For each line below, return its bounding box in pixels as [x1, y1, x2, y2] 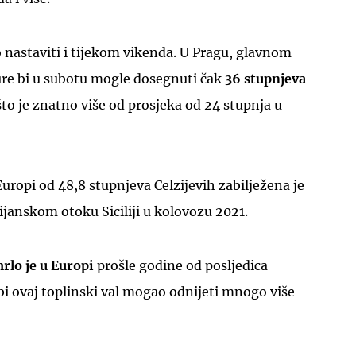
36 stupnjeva [225, 70, 306, 87]
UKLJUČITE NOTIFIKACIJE [103, 126, 253, 137]
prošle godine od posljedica [97, 257, 268, 273]
